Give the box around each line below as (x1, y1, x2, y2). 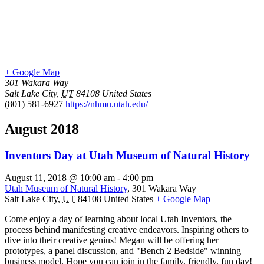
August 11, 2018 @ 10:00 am (5, 173, 115, 183)
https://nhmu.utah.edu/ (65, 98, 148, 109)
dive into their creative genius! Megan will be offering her (5, 235, 219, 246)
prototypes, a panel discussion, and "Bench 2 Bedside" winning (5, 246, 241, 256)
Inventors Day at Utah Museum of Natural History (5, 148, 250, 161)
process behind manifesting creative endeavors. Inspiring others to (5, 225, 249, 235)
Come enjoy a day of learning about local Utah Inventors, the (5, 214, 232, 225)
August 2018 (5, 121, 79, 137)
